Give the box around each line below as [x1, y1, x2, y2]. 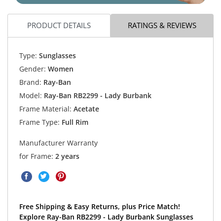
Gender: [19, 64, 46, 74]
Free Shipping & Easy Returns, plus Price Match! [19, 202, 180, 212]
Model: [19, 90, 42, 100]
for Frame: [19, 151, 55, 161]
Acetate [71, 104, 99, 113]
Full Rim [59, 117, 88, 127]
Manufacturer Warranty [19, 138, 98, 148]
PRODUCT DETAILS [27, 20, 91, 31]
